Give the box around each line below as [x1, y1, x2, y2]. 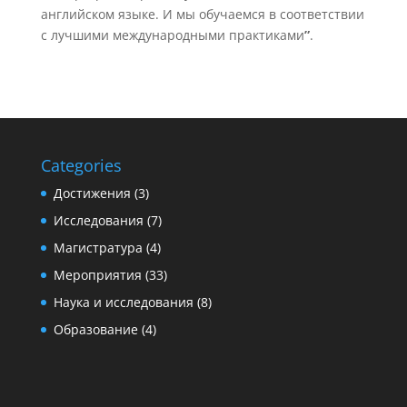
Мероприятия [53, 265, 142, 283]
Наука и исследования [53, 293, 194, 311]
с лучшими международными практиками [40, 25, 304, 44]
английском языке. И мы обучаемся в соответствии [40, 5, 364, 23]
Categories [40, 154, 122, 176]
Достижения [53, 184, 131, 202]
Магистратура [53, 238, 143, 256]
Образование [53, 320, 138, 338]
